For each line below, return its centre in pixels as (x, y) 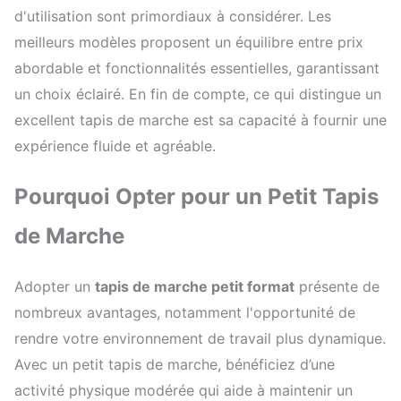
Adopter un (55, 286)
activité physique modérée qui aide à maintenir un (183, 390)
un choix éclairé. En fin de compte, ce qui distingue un (198, 94)
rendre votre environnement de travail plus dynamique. (200, 338)
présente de (337, 286)
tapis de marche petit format (195, 286)
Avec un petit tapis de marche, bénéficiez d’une (175, 364)
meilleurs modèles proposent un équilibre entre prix (189, 42)
